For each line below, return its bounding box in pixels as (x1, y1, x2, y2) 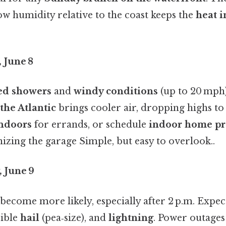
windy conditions (74, 86, 158, 97)
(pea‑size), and (39, 212, 108, 223)
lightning (108, 212, 153, 223)
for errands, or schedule (32, 119, 149, 131)
